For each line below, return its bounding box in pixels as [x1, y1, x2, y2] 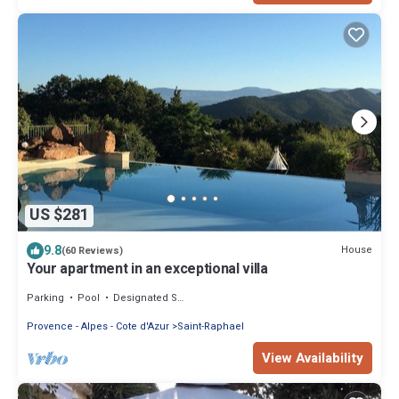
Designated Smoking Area [113, 289, 177, 305]
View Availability [262, 347, 363, 368]
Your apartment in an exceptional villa [27, 257, 268, 280]
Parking [27, 289, 64, 305]
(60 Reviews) [61, 242, 123, 258]
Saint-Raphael [177, 318, 244, 334]
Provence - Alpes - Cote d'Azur [27, 318, 169, 334]
